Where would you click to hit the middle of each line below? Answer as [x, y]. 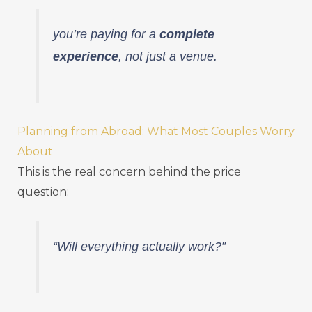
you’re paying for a [107, 34]
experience [86, 56]
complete [187, 34]
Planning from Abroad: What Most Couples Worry [156, 131]
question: [43, 192]
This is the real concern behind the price [129, 171]
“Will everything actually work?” [140, 246]
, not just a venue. [168, 56]
